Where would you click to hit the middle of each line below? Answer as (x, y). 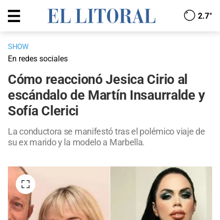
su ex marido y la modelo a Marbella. (77, 142)
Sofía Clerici (43, 111)
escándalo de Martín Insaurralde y (107, 96)
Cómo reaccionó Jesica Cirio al (98, 80)
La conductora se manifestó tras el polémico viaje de (107, 132)
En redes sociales (38, 59)
